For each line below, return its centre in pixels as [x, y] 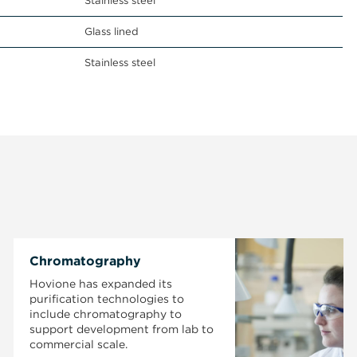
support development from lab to [122, 329]
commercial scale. [79, 344]
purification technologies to [107, 299]
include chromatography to [106, 314]
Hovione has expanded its [101, 284]
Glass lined [112, 31]
